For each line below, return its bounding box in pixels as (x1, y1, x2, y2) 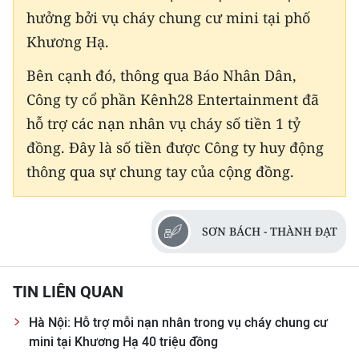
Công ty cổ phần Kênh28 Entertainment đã (26, 90, 319, 110)
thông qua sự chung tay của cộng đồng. (26, 162, 294, 182)
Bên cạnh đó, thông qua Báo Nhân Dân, (26, 66, 296, 86)
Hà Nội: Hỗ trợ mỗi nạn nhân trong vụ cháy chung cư (29, 315, 328, 331)
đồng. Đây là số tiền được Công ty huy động (26, 138, 324, 158)
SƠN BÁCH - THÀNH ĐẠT (202, 224, 337, 240)
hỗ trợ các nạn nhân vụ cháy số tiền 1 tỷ (26, 114, 301, 134)
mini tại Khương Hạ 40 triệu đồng (29, 334, 218, 350)
